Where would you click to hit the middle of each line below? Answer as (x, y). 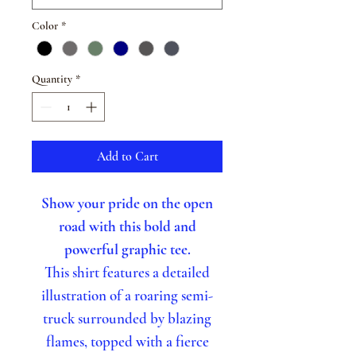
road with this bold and (127, 226)
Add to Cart (127, 157)
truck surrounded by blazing (127, 319)
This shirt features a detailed (127, 273)
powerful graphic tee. (127, 250)
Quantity (52, 79)
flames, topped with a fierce (127, 342)
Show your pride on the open (127, 203)
